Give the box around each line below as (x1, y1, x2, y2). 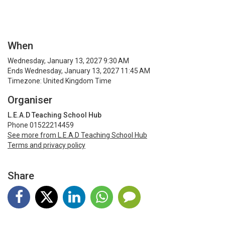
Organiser (8, 94, 52, 106)
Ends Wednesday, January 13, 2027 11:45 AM (8, 67, 150, 75)
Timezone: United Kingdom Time (8, 77, 111, 85)
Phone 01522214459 (8, 121, 74, 130)
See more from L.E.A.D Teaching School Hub (8, 131, 147, 140)
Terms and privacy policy (8, 141, 85, 150)
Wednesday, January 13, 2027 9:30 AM (8, 57, 129, 65)
